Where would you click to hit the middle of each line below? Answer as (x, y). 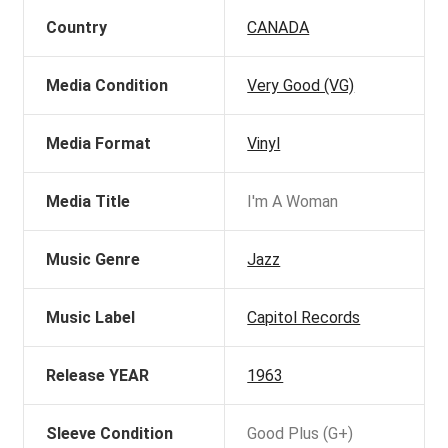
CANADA (278, 27)
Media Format (99, 143)
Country (77, 27)
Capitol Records (304, 317)
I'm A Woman (293, 201)
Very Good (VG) (301, 85)
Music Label (91, 317)
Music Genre (93, 259)
